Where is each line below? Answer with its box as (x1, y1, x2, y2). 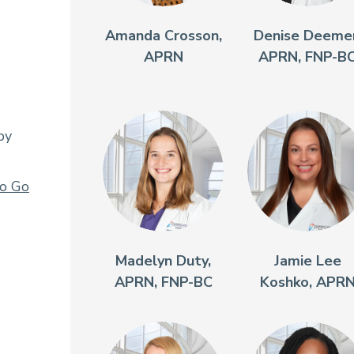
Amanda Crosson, (104, 26, 222, 46)
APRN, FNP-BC (114, 273, 213, 292)
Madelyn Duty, (115, 251, 212, 271)
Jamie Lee (273, 251, 341, 271)
